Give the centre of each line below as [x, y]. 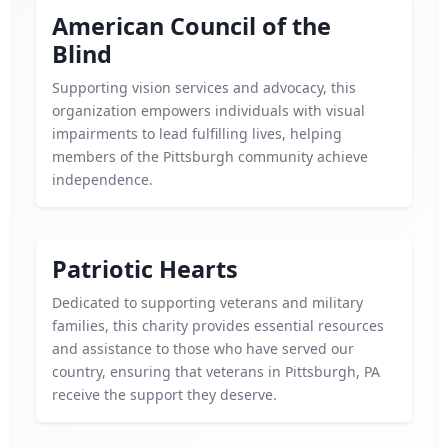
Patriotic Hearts [145, 269]
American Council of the [191, 26]
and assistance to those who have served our [203, 348]
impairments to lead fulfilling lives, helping [197, 133]
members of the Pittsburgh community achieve [210, 156]
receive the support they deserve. [164, 394]
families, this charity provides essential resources [218, 325]
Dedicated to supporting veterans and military [207, 302]
